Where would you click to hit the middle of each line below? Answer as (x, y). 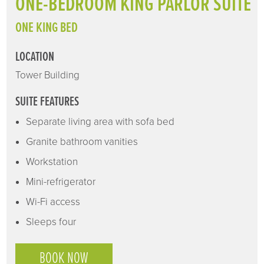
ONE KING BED (47, 28)
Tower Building (48, 75)
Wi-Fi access (53, 202)
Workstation (52, 161)
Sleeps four (51, 222)
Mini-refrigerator (61, 181)
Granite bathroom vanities (82, 141)
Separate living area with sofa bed (100, 121)
